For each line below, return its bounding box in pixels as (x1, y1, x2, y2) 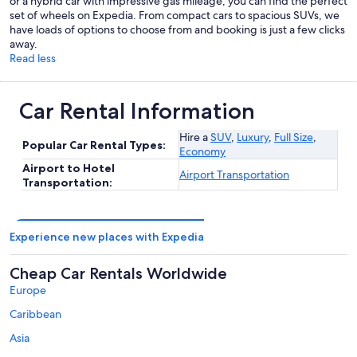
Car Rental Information (19, 96, 255, 124)
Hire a (179, 129, 210, 144)
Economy (179, 143, 226, 159)
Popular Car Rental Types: (22, 137, 166, 152)
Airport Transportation (179, 167, 289, 182)
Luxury (237, 129, 269, 144)
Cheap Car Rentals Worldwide (10, 263, 227, 283)
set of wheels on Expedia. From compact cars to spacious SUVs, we (10, 7, 339, 22)
